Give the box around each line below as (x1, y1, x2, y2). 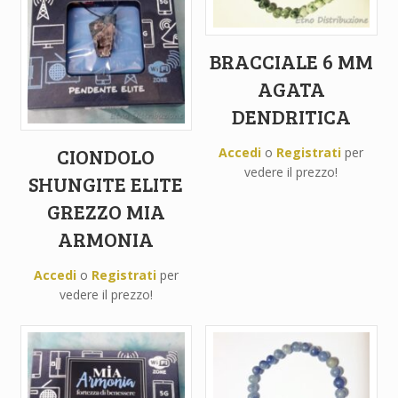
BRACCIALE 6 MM (209, 47, 373, 75)
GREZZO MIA (46, 198, 165, 226)
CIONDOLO (57, 143, 155, 171)
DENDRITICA (231, 102, 351, 130)
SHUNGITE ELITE (28, 171, 184, 198)
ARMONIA (58, 226, 155, 253)
